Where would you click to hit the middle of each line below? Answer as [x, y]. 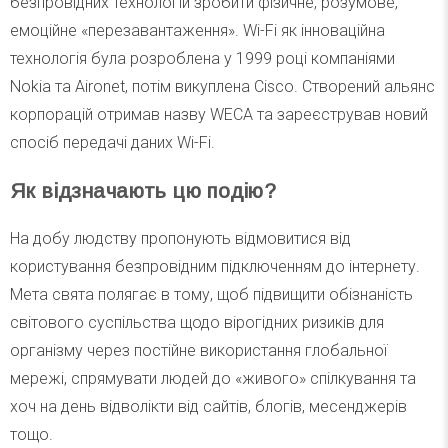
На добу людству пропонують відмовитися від [180, 239]
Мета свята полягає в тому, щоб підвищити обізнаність [211, 295]
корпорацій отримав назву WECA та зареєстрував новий [219, 114]
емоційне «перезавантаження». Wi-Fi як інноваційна [197, 30]
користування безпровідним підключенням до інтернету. [215, 267]
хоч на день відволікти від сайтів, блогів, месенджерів [208, 407]
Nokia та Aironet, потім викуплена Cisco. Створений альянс [222, 86]
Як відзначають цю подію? [143, 191]
